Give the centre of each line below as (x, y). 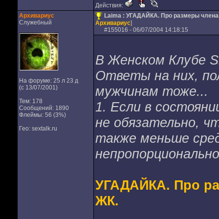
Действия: (110, 5)
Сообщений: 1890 (44, 108)
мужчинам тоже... (152, 91)
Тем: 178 (31, 101)
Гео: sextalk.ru (38, 129)
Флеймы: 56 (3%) (42, 115)
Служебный (35, 22)
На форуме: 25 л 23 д (48, 81)
